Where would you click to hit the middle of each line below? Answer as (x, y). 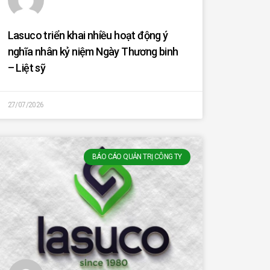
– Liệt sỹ (27, 68)
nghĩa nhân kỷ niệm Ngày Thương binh (93, 52)
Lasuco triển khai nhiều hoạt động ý (88, 36)
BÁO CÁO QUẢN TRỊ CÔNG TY (137, 157)
